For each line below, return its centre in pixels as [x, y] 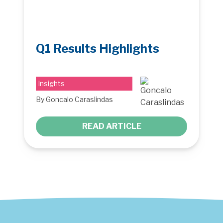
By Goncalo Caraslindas [74, 99]
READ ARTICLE [111, 126]
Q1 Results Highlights [98, 48]
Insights [51, 83]
